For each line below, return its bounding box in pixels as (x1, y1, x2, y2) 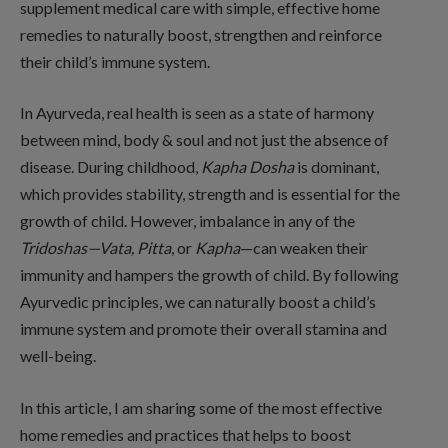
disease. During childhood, (20, 157, 201, 177)
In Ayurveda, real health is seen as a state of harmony (20, 103, 374, 123)
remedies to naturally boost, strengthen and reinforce (20, 24, 382, 44)
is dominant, (297, 157, 379, 177)
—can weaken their (240, 238, 368, 258)
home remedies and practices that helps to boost (20, 425, 351, 445)
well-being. (20, 346, 96, 366)
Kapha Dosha (201, 157, 297, 177)
